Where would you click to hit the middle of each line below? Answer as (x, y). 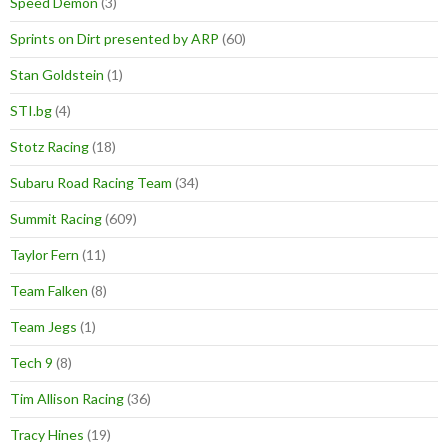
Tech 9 (31, 363)
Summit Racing (56, 219)
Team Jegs (43, 327)
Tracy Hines (47, 435)
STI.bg (31, 111)
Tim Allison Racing (67, 399)
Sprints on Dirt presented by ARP (114, 39)
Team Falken (49, 291)
